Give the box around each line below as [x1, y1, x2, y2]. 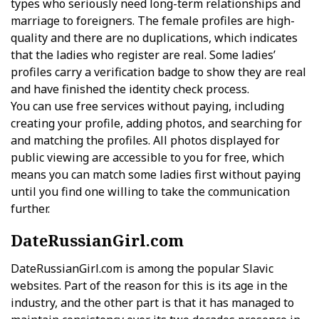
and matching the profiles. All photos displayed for [11, 132, 280, 148]
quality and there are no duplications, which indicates [11, 30, 298, 46]
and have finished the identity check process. [11, 81, 249, 97]
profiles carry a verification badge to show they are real [11, 64, 306, 80]
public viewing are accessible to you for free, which [11, 150, 284, 165]
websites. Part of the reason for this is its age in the [11, 278, 288, 293]
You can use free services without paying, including [11, 98, 284, 114]
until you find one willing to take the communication [11, 184, 290, 199]
